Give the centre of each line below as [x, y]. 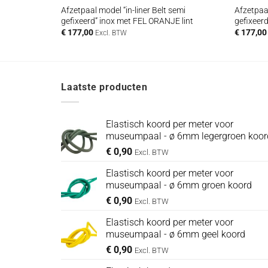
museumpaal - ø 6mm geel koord [176, 234]
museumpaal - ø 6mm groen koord [179, 185]
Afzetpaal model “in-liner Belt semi [123, 10]
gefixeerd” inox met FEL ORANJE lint [127, 21]
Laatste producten [104, 87]
